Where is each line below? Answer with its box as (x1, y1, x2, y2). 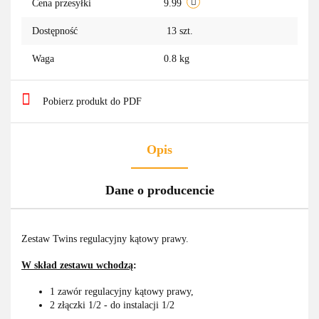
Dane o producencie (105, 183, 214, 198)
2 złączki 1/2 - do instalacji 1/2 (50, 300, 174, 311)
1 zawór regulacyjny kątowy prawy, (50, 286, 194, 298)
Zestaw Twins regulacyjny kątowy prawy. (21, 234, 189, 245)
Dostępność (32, 26, 78, 37)
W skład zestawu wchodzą (21, 260, 133, 271)
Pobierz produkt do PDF (43, 96, 142, 108)
